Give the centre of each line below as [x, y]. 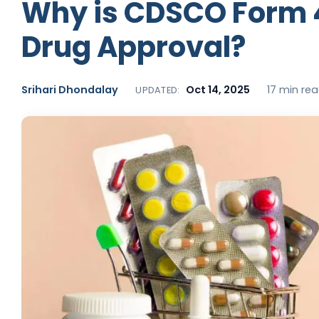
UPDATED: [158, 90]
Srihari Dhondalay [70, 89]
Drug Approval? [134, 47]
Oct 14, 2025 [218, 89]
